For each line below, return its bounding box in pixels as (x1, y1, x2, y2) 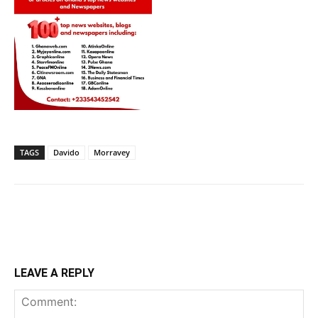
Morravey (94, 147, 130, 158)
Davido (53, 147, 79, 158)
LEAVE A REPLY (14, 266, 94, 280)
